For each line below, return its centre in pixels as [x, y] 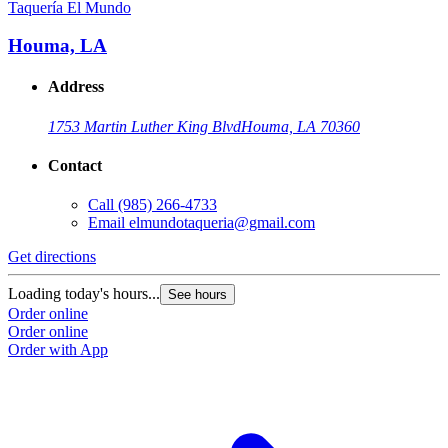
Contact [75, 166]
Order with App [58, 350]
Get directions [52, 257]
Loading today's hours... [84, 294]
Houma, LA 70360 [300, 126]
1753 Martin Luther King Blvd [144, 126]
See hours [197, 295]
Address [76, 87]
